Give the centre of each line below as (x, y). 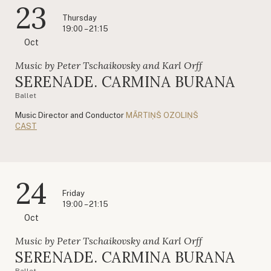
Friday (73, 193)
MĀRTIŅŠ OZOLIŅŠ (162, 115)
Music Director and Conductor (70, 115)
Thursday (80, 18)
